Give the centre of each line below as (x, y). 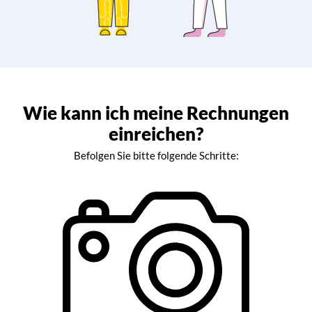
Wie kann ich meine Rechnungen (156, 113)
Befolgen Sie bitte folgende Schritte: (156, 156)
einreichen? (156, 134)
